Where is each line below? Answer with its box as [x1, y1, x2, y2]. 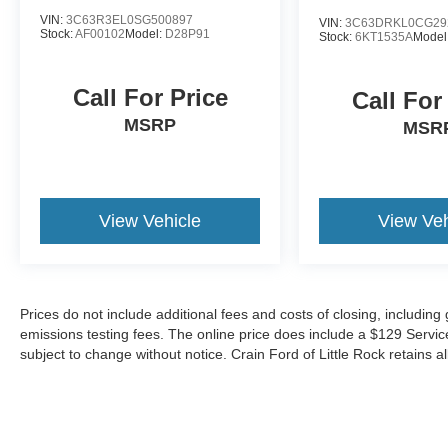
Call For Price [72, 84, 228, 112]
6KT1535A [355, 29, 414, 44]
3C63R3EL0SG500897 [66, 13, 193, 28]
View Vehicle [99, 210, 202, 231]
